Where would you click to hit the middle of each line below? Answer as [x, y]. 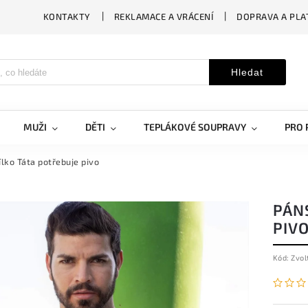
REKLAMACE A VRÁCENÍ [163, 16]
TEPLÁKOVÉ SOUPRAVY [195, 127]
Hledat [247, 72]
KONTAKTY [67, 16]
